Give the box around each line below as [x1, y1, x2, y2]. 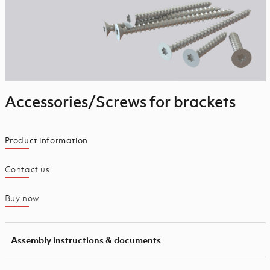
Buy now [4, 192, 39, 204]
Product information [4, 134, 88, 146]
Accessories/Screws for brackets [4, 90, 236, 111]
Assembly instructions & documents [10, 233, 161, 246]
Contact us [4, 163, 50, 175]
